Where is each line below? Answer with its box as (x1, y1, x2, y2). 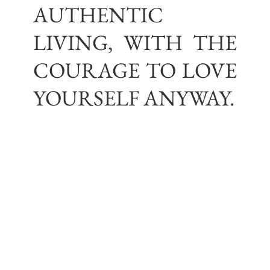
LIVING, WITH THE (33, 28, 237, 57)
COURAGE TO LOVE (33, 56, 237, 84)
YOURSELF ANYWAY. (33, 84, 234, 112)
